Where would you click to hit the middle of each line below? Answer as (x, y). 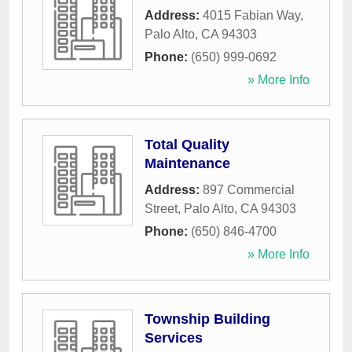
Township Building (207, 319)
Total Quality (187, 145)
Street (161, 209)
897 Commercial (249, 190)
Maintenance (187, 164)
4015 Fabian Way (251, 16)
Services (174, 338)
